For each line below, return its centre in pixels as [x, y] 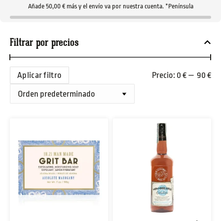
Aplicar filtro [40, 75]
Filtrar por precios [44, 42]
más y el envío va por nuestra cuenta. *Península [129, 6]
